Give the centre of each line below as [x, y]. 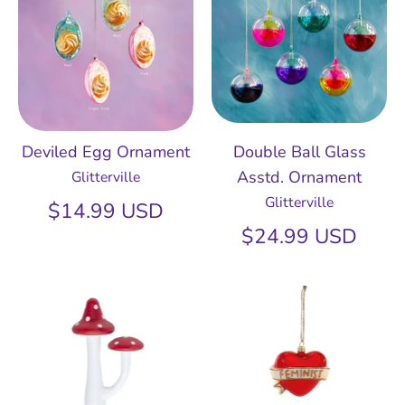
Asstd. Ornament [299, 178]
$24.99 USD [299, 237]
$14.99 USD [106, 212]
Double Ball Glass [299, 152]
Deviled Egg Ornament [106, 152]
